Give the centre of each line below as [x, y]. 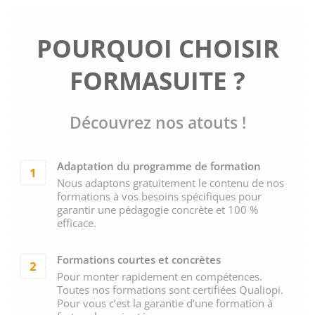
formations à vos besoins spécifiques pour [159, 196]
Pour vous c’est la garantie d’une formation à [165, 303]
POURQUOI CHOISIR [157, 48]
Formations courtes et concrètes [139, 259]
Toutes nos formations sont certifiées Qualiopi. [170, 289]
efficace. [76, 223]
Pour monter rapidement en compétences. [159, 276]
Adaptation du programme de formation [159, 166]
